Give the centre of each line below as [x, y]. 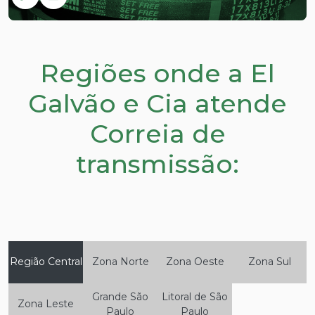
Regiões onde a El [157, 73]
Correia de [157, 133]
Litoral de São [195, 296]
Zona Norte [120, 262]
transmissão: [157, 163]
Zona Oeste [195, 262]
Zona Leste [46, 304]
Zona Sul [269, 262]
